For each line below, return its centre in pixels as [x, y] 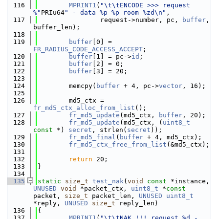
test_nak [108, 181]
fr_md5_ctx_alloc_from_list [84, 108]
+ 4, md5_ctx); [173, 137]
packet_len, [113, 196]
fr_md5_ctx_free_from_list [118, 144]
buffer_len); [57, 27]
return [81, 159]
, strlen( [109, 130]
